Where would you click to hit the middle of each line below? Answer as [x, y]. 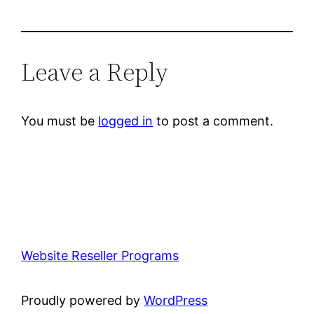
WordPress [176, 300]
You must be [60, 121]
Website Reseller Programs [100, 255]
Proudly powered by [83, 300]
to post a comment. [213, 121]
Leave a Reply [95, 71]
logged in [126, 121]
